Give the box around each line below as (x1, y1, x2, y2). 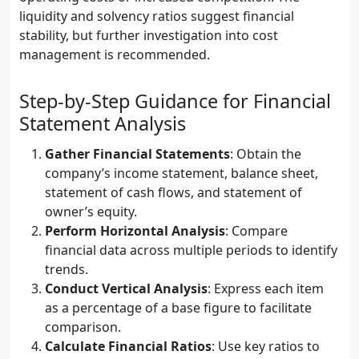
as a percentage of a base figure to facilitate (45, 299, 312, 317)
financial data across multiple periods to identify (45, 241, 337, 259)
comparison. (45, 318, 121, 336)
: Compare (225, 222, 288, 240)
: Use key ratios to (212, 337, 320, 355)
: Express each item (208, 280, 324, 297)
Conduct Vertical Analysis (45, 280, 208, 297)
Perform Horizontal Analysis (45, 222, 225, 240)
